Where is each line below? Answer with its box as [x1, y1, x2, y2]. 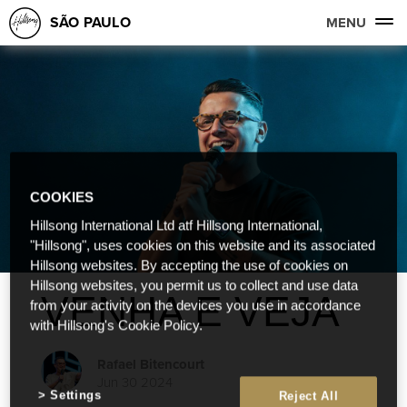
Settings [50, 388, 102, 402]
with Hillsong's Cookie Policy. [30, 318, 203, 333]
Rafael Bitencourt [97, 353, 204, 374]
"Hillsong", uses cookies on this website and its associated [30, 238, 376, 253]
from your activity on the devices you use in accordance [30, 298, 362, 313]
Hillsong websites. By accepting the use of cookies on [30, 258, 349, 273]
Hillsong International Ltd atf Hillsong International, [30, 218, 323, 233]
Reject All [278, 389, 339, 403]
